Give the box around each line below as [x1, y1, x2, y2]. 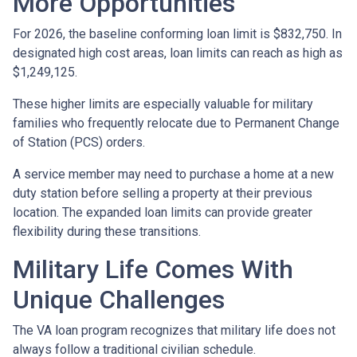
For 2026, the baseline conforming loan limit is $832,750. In [13, 26, 342, 42]
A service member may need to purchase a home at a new [13, 167, 334, 182]
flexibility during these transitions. [13, 224, 201, 240]
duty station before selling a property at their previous [13, 186, 312, 202]
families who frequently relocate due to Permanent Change [13, 116, 339, 131]
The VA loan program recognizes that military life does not [13, 323, 335, 339]
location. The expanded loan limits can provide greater [13, 205, 312, 221]
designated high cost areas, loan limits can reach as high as [13, 45, 343, 61]
